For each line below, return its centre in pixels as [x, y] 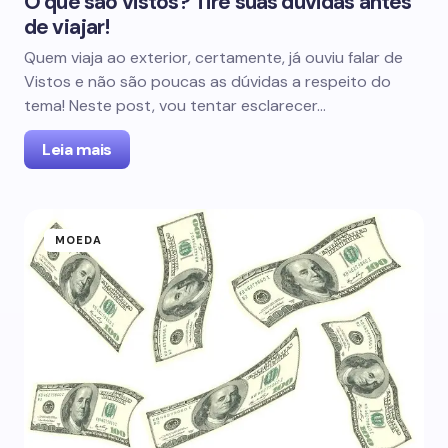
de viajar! [67, 27]
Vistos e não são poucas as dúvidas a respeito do [207, 81]
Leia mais [77, 149]
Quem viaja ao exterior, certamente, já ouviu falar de [213, 57]
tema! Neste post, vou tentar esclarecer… [175, 105]
